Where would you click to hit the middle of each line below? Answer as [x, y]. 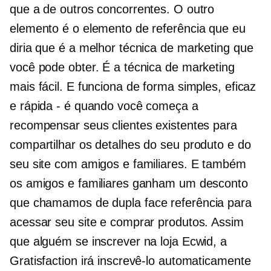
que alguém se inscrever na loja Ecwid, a [118, 242]
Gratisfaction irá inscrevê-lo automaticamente [130, 261]
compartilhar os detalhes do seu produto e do [130, 145]
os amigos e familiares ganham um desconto [129, 184]
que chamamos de [61, 203]
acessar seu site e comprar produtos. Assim [127, 222]
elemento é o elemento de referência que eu [128, 29]
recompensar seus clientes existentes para [123, 126]
